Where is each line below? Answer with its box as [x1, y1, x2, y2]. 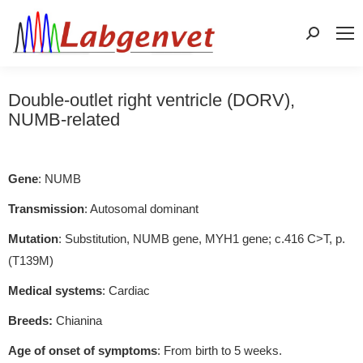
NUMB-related [8, 109, 120, 130]
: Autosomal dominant [84, 201, 199, 216]
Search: [305, 29, 347, 44]
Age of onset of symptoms [8, 343, 157, 357]
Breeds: [8, 313, 53, 327]
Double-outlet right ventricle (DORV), [8, 89, 295, 110]
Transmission [8, 201, 84, 216]
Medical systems [8, 283, 102, 297]
